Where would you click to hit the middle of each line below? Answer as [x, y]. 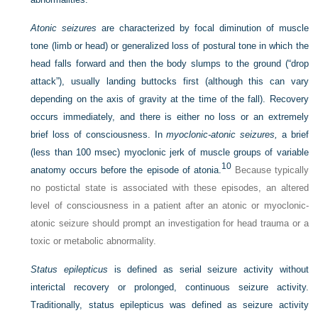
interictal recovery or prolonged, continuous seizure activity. [170, 287]
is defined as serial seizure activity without [208, 269]
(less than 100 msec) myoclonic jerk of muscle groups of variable [170, 152]
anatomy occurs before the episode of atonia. [126, 170]
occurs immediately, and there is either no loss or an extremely [170, 117]
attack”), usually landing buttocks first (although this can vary [170, 81]
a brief [293, 135]
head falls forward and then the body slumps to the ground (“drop [170, 64]
